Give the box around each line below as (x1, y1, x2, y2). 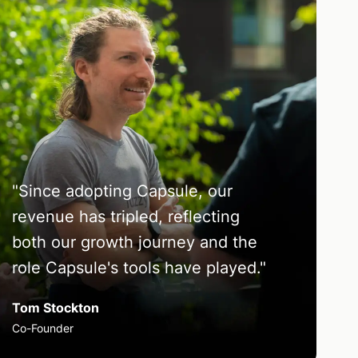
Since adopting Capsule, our (18, 181, 233, 201)
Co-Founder (11, 321, 74, 336)
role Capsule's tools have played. (11, 258, 260, 278)
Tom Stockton (11, 300, 99, 316)
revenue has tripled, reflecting (11, 207, 240, 227)
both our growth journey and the (11, 233, 257, 253)
